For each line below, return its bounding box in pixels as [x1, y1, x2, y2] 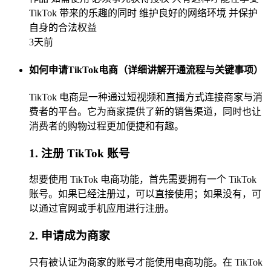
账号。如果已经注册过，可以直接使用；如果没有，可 [29, 189, 261, 200]
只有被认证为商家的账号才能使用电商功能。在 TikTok [29, 256, 263, 267]
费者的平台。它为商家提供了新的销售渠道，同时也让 [29, 106, 261, 117]
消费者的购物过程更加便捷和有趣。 [29, 120, 184, 131]
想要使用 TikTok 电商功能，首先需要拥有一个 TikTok [29, 174, 256, 185]
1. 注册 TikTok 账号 [29, 146, 130, 160]
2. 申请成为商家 [29, 229, 110, 243]
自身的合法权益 [29, 22, 97, 33]
